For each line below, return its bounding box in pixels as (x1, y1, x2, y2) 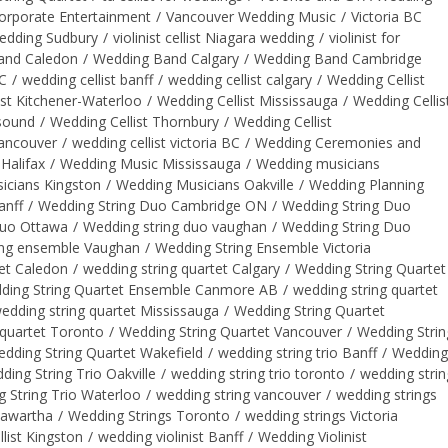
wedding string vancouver (156, 384, 321, 404)
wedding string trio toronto (171, 363, 345, 383)
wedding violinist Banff (98, 426, 243, 446)
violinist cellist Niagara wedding (113, 27, 314, 47)
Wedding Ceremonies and (255, 132, 421, 152)
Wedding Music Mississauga (60, 153, 241, 173)
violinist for (329, 27, 400, 47)
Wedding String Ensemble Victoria (155, 237, 371, 257)
